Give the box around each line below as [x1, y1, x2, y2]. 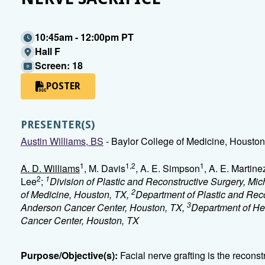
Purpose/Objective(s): [20, 248, 118, 262]
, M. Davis [83, 161, 125, 175]
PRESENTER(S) [20, 118, 95, 131]
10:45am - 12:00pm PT [34, 30, 134, 44]
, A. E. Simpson [135, 161, 200, 175]
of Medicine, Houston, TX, [20, 188, 131, 201]
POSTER [46, 80, 80, 92]
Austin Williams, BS [20, 134, 104, 148]
